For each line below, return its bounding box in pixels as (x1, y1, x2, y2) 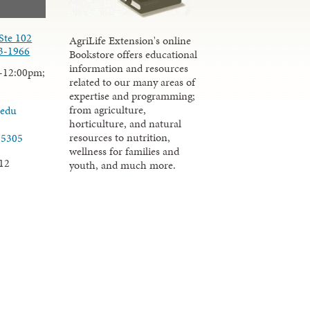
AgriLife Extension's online (69, 32, 192, 48)
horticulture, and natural (69, 115, 182, 131)
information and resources (69, 60, 189, 76)
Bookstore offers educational (69, 46, 198, 62)
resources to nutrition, (69, 129, 171, 145)
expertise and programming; (69, 87, 196, 104)
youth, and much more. (69, 156, 176, 173)
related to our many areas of (69, 73, 196, 90)
